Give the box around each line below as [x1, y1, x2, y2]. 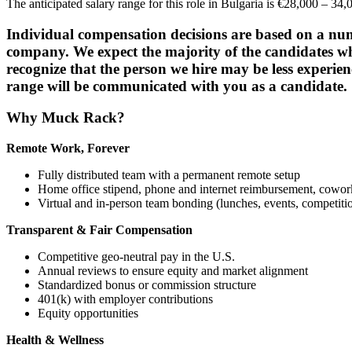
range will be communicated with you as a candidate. [6, 77, 347, 94]
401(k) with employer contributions [38, 292, 213, 306]
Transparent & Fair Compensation [6, 223, 192, 237]
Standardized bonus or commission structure [38, 278, 256, 292]
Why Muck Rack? [6, 109, 125, 126]
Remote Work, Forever [6, 141, 130, 156]
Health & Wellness [6, 333, 104, 347]
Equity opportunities [38, 306, 138, 321]
